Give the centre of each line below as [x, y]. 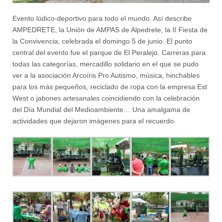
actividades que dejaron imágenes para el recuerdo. [94, 121]
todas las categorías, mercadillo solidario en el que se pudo [106, 64]
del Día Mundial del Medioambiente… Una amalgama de [101, 109]
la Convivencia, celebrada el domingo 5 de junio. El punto [102, 41]
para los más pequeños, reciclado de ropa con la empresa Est [110, 86]
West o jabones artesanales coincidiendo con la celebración [106, 98]
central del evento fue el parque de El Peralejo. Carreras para [109, 52]
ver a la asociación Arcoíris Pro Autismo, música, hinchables [106, 75]
